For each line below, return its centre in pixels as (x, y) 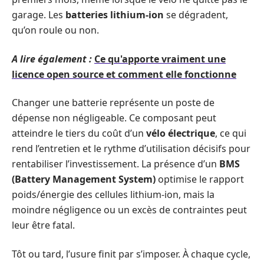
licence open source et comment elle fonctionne (124, 74)
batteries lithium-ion (115, 15)
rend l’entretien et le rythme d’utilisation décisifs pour (131, 148)
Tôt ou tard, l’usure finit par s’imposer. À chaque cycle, (131, 254)
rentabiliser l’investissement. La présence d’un (115, 164)
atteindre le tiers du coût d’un (79, 133)
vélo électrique (181, 133)
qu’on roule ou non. (55, 30)
